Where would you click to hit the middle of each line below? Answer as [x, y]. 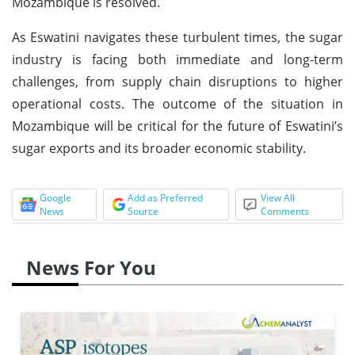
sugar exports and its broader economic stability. [159, 148]
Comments [285, 211]
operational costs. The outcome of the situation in [177, 103]
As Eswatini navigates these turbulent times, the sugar [177, 37]
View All [278, 197]
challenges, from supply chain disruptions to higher [177, 81]
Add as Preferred [165, 197]
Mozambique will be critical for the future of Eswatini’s [177, 126]
